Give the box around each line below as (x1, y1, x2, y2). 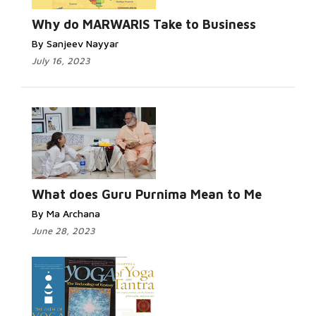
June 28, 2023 (32, 225, 95, 236)
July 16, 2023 (32, 55, 90, 66)
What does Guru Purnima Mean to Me (32, 187, 262, 202)
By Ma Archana (32, 207, 100, 219)
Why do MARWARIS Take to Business (32, 17, 256, 32)
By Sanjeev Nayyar (32, 37, 119, 49)
